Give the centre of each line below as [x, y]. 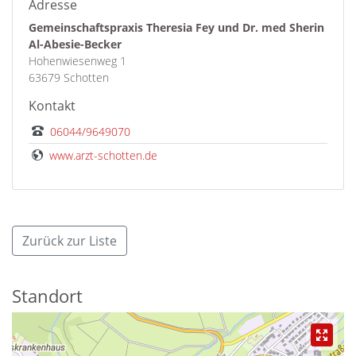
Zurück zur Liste [70, 241]
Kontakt [52, 106]
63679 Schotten [69, 78]
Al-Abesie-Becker [75, 44]
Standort [47, 296]
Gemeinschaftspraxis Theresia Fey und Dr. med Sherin [176, 28]
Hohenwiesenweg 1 [77, 61]
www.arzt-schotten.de [103, 156]
